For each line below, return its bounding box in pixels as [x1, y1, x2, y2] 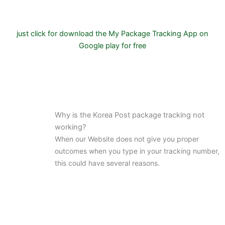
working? [54, 123, 86, 132]
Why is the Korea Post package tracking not [54, 110, 204, 120]
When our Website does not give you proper [54, 135, 199, 144]
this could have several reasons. [54, 159, 160, 168]
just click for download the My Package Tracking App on [17, 29, 208, 39]
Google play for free [79, 41, 146, 51]
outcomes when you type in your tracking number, [54, 147, 219, 156]
